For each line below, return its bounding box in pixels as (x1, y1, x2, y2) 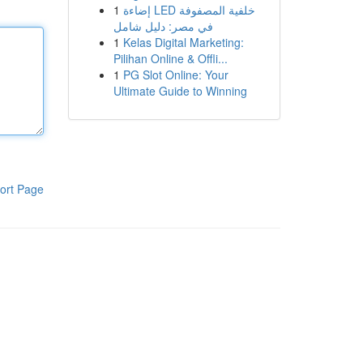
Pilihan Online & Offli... (113, 50, 228, 66)
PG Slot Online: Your (122, 66, 228, 83)
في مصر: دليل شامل (113, 18, 213, 34)
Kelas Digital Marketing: (122, 34, 244, 50)
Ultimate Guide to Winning (113, 83, 247, 99)
